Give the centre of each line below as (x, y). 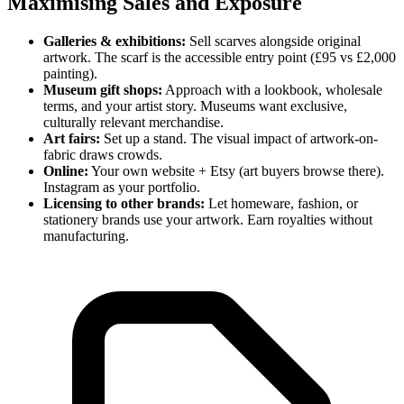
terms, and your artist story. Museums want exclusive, (195, 106)
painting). (70, 73)
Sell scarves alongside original (273, 41)
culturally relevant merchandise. (133, 122)
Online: (66, 170)
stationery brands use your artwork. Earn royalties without (208, 219)
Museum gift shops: (103, 89)
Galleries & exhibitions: (115, 41)
